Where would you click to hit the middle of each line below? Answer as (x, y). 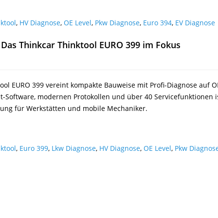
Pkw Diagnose (118, 23)
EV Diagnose (195, 23)
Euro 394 (158, 23)
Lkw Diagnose (74, 148)
